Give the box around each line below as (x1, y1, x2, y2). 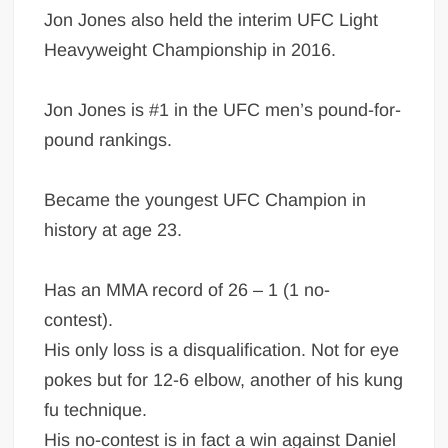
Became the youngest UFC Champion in (44, 189, 367, 210)
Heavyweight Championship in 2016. (44, 39, 342, 60)
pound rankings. (44, 129, 173, 150)
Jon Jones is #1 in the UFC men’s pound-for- (44, 99, 402, 120)
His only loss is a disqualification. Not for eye (44, 339, 400, 360)
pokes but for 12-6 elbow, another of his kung (44, 369, 404, 390)
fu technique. (44, 399, 153, 420)
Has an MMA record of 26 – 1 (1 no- (44, 279, 331, 300)
